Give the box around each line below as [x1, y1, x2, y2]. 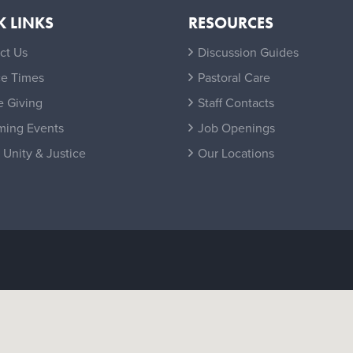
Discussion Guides [197, 43, 299, 61]
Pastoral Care [197, 68, 270, 86]
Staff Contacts [197, 93, 274, 111]
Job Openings [197, 118, 275, 136]
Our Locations [197, 143, 274, 162]
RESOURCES [188, 12, 273, 33]
